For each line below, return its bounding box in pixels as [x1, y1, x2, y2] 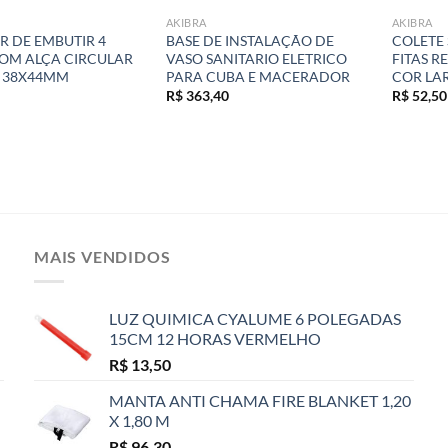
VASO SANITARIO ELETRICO [165, 49, 347, 67]
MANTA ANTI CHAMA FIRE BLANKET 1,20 [109, 390, 411, 410]
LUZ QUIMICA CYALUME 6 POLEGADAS [109, 308, 401, 328]
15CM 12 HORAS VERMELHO [109, 328, 321, 348]
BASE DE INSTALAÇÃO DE [165, 31, 334, 49]
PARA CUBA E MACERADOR [165, 67, 350, 85]
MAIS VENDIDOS [34, 247, 171, 266]
